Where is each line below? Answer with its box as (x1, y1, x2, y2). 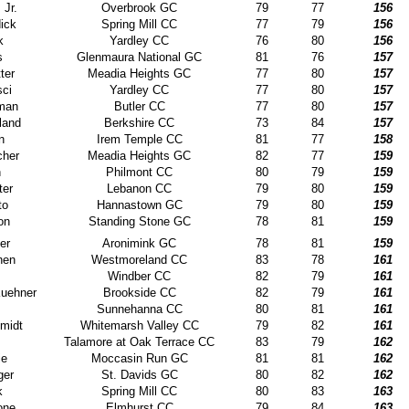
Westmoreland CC (91, 252, 188, 267)
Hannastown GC (96, 198, 183, 213)
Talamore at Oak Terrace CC (64, 334, 215, 349)
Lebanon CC (107, 182, 173, 196)
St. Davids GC (100, 367, 178, 382)
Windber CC (108, 268, 172, 283)
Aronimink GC (102, 236, 177, 250)
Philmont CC (106, 165, 173, 180)
